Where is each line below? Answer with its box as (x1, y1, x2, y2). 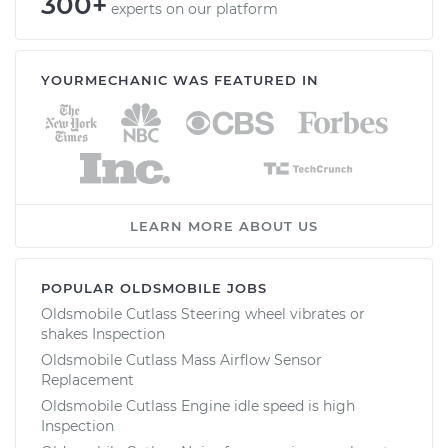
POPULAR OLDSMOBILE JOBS (41, 279, 267, 296)
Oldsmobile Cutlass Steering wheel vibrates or (41, 304, 365, 323)
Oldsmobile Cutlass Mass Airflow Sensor (41, 350, 322, 369)
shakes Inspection (41, 324, 165, 343)
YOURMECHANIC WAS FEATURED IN (41, 71, 319, 88)
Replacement (41, 370, 134, 389)
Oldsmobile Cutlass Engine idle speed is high (41, 396, 355, 415)
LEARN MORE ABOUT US (130, 217, 318, 234)
